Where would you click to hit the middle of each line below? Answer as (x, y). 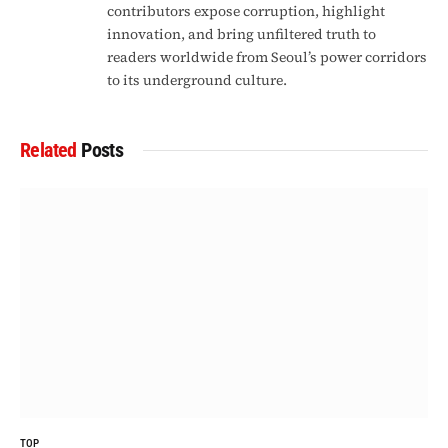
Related (51, 150)
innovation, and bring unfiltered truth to (241, 34)
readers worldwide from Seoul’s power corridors (267, 57)
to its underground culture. (197, 80)
